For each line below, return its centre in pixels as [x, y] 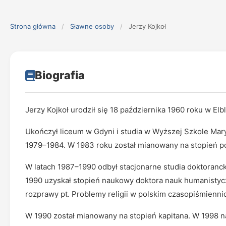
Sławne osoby [92, 26]
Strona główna [33, 26]
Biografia [60, 75]
